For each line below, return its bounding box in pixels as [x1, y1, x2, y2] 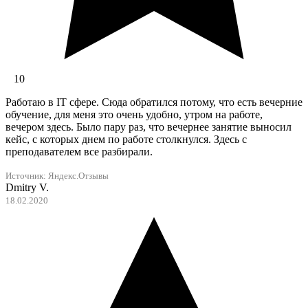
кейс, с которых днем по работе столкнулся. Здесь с [5, 133, 247, 146]
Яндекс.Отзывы [48, 171, 109, 181]
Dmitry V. [5, 181, 49, 194]
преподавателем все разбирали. [5, 146, 153, 158]
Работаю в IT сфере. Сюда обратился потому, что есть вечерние [5, 96, 302, 109]
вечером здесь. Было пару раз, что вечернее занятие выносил [5, 121, 291, 133]
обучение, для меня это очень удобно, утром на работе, [5, 109, 263, 121]
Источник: [5, 171, 48, 181]
